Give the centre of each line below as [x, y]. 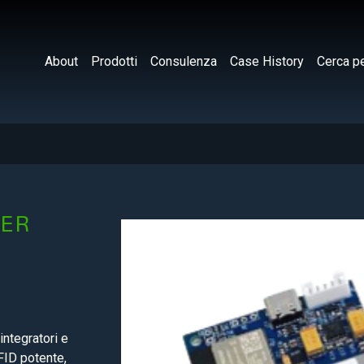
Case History [267, 62]
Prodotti [114, 62]
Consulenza [184, 62]
